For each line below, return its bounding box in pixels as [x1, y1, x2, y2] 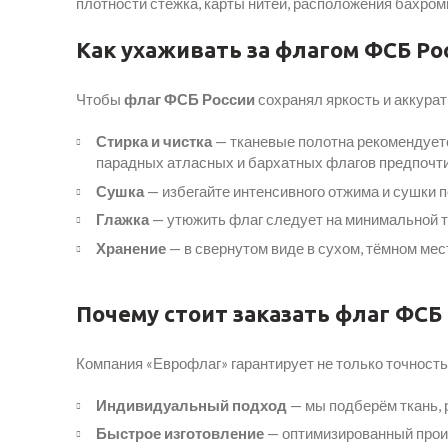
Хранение [96, 238, 166, 257]
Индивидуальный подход [96, 395, 287, 414]
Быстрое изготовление [96, 424, 264, 443]
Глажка [96, 210, 149, 229]
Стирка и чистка [96, 132, 212, 151]
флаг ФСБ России [124, 90, 255, 109]
